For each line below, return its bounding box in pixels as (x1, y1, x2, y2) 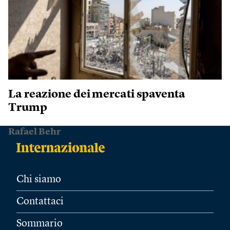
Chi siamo (16, 175, 61, 185)
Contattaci (16, 197, 64, 207)
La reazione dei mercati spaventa (8, 89, 185, 101)
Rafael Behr (8, 127, 61, 137)
